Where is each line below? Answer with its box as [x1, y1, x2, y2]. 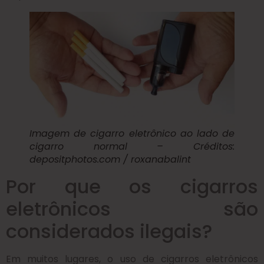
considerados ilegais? [6, 217, 212, 245]
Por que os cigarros [6, 173, 258, 200]
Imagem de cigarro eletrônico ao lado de [29, 126, 235, 140]
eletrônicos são [6, 195, 258, 222]
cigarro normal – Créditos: [29, 139, 235, 153]
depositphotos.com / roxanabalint [29, 152, 191, 166]
